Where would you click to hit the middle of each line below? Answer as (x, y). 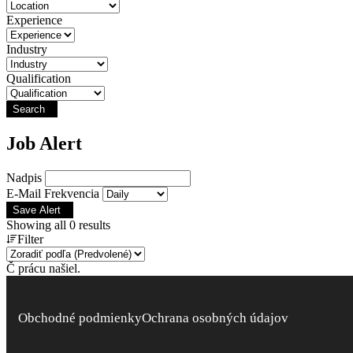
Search (29, 109)
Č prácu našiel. (43, 268)
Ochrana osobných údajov (215, 318)
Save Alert (37, 210)
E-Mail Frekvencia (53, 193)
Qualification (39, 78)
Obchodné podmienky (80, 318)
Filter (30, 239)
